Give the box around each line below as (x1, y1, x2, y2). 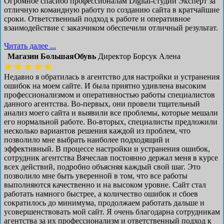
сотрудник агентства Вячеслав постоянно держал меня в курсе (4, 153, 218, 162)
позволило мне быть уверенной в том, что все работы (4, 171, 187, 180)
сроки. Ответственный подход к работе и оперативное (4, 14, 190, 23)
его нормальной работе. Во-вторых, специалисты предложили (4, 117, 217, 126)
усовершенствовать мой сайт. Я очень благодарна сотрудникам (4, 207, 220, 216)
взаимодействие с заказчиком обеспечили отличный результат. (4, 23, 218, 32)
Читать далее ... (4, 41, 56, 50)
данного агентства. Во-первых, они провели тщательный (4, 99, 200, 108)
